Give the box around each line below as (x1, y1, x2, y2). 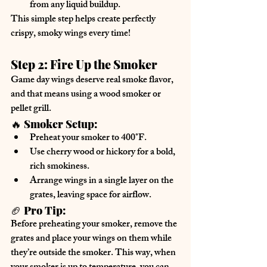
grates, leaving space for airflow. (30, 187, 151, 204)
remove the (134, 216, 179, 234)
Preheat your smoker (30, 129, 110, 147)
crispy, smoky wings (11, 25, 87, 43)
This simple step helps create (11, 11, 122, 29)
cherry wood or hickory (46, 144, 135, 162)
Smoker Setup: (24, 116, 98, 131)
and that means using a (11, 86, 100, 104)
